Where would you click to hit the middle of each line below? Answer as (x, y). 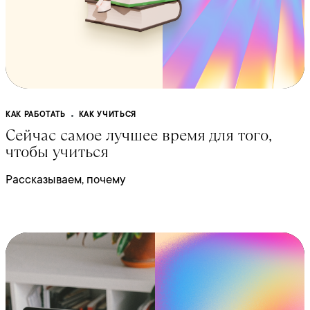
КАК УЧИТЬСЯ (107, 115)
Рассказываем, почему (66, 180)
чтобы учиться (57, 152)
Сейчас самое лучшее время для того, (139, 136)
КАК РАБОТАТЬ (36, 115)
